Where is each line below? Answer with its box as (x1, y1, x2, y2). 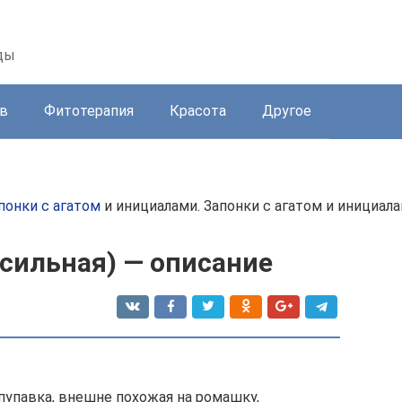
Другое (262, 102, 311, 119)
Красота (170, 102, 226, 119)
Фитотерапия (44, 102, 134, 119)
